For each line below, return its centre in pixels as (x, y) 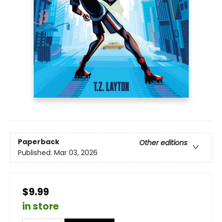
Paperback (39, 142)
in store (41, 206)
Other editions (163, 143)
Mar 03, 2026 (76, 153)
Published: (36, 153)
